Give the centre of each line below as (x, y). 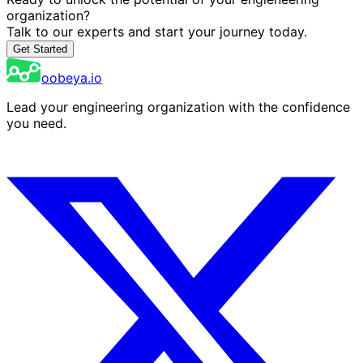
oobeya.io (72, 78)
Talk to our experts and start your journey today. (157, 32)
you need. (36, 124)
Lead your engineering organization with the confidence (178, 107)
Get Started (40, 49)
